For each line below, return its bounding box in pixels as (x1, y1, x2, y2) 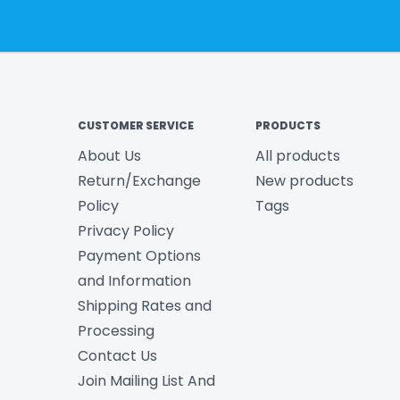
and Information (78, 271, 191, 292)
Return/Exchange (78, 171, 201, 192)
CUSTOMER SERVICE (78, 118, 194, 134)
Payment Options (78, 246, 201, 267)
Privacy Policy (78, 221, 174, 242)
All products (254, 146, 340, 167)
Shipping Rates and (78, 296, 212, 317)
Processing (78, 321, 154, 342)
